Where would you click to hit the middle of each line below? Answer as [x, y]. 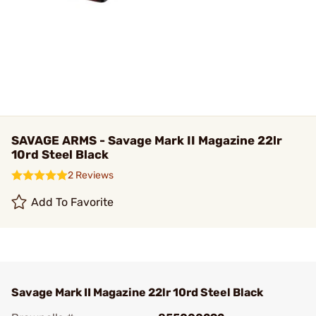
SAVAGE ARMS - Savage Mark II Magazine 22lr [147, 140]
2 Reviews [91, 175]
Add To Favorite [73, 202]
